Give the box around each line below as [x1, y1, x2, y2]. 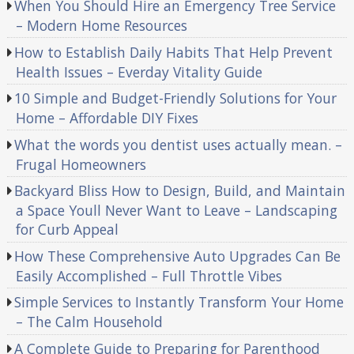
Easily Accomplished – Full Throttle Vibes [15, 265, 282, 285]
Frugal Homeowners [15, 154, 146, 174]
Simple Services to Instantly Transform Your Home [14, 292, 345, 312]
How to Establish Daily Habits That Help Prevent [14, 42, 333, 62]
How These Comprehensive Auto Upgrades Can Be [14, 246, 341, 265]
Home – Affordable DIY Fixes [15, 108, 198, 128]
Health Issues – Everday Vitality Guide [15, 62, 262, 81]
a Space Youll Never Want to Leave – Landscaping [15, 201, 337, 220]
